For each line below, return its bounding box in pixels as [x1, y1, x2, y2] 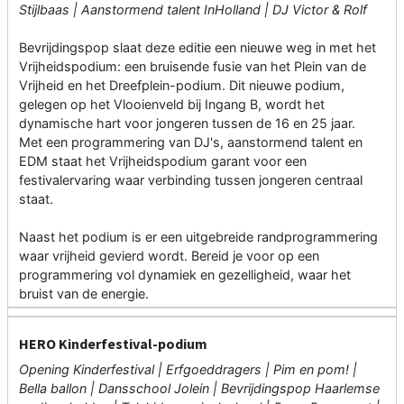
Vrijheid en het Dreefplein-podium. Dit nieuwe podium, [19, 78, 344, 94]
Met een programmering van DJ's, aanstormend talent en [19, 134, 363, 151]
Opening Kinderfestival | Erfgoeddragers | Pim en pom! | [19, 362, 357, 378]
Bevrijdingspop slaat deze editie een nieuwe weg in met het [19, 40, 376, 56]
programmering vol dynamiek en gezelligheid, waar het [19, 267, 351, 283]
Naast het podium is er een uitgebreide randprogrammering [19, 229, 378, 245]
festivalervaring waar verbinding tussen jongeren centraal [19, 172, 363, 188]
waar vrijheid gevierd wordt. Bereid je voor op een [19, 248, 319, 264]
